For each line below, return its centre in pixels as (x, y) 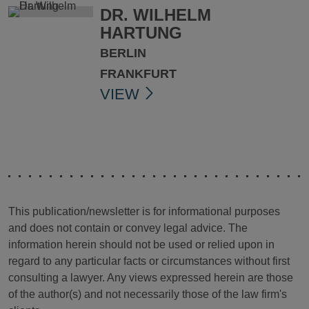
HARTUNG (141, 32)
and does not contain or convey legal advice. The (128, 228)
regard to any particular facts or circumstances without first (149, 261)
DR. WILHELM (155, 14)
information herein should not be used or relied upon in (141, 244)
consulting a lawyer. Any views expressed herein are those (151, 277)
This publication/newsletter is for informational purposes (144, 211)
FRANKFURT (138, 73)
